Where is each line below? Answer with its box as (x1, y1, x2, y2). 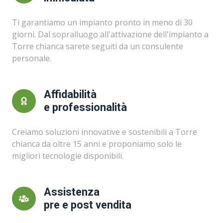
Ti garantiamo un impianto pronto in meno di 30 (12, 17, 193, 28)
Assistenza (44, 186, 100, 198)
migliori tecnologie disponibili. (12, 150, 123, 161)
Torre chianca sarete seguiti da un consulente (12, 41, 183, 52)
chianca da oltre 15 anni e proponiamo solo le (12, 138, 182, 149)
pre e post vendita (44, 199, 131, 211)
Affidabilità (44, 88, 97, 101)
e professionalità (44, 101, 127, 113)
